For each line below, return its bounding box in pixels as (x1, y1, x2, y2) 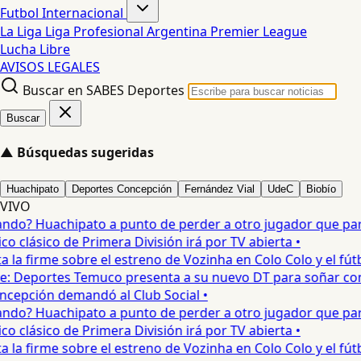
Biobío (306, 182, 336, 195)
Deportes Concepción (72, 182, 172, 195)
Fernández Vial (185, 182, 255, 195)
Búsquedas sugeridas (17, 143, 154, 162)
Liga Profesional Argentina (45, 23, 210, 40)
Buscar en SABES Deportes (23, 81, 185, 99)
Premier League (210, 23, 307, 40)
